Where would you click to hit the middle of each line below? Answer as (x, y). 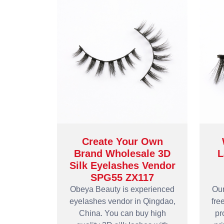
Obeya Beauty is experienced (122, 189)
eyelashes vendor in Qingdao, (122, 201)
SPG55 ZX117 (122, 177)
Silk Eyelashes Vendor (122, 165)
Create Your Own (122, 141)
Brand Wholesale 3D (122, 153)
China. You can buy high (122, 213)
